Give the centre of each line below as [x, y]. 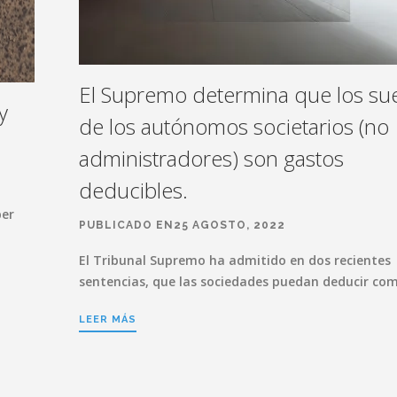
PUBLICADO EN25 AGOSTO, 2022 [182, 225]
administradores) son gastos [211, 158]
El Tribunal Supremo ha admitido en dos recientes [235, 260]
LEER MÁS [108, 319]
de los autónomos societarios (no [234, 126]
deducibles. [133, 190]
